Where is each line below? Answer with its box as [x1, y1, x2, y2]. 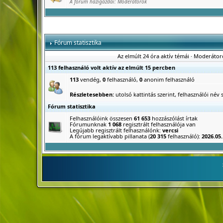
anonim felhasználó [142, 76, 195, 83]
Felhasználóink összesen [69, 114, 134, 122]
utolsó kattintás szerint [115, 91, 175, 98]
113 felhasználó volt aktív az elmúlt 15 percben [47, 64, 175, 71]
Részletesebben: [69, 91, 114, 98]
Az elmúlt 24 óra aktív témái [117, 52, 189, 60]
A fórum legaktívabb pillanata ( [69, 132, 150, 140]
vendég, [78, 76, 103, 83]
